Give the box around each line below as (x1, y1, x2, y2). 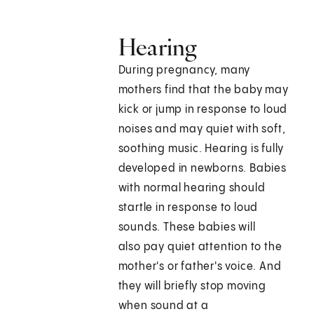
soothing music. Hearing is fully (118, 143, 285, 156)
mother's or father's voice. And (118, 261, 282, 273)
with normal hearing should (118, 182, 266, 195)
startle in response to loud (118, 202, 259, 214)
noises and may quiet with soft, (118, 123, 286, 136)
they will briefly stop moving (118, 280, 266, 293)
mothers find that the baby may (118, 84, 289, 97)
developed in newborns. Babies (118, 163, 287, 175)
